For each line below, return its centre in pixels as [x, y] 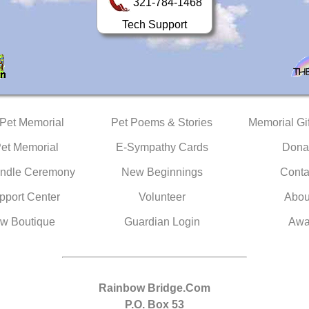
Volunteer [162, 197]
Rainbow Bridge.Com [154, 288]
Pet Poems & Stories [162, 122]
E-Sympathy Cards [162, 147]
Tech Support [154, 24]
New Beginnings [162, 172]
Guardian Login [162, 222]
